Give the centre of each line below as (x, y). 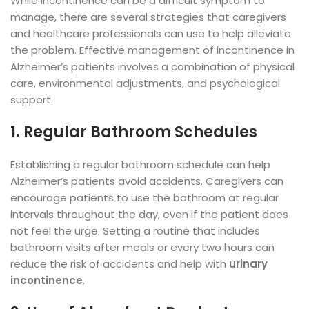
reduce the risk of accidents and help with (120, 264)
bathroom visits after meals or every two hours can (142, 248)
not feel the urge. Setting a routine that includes (135, 231)
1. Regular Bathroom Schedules (134, 132)
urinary (248, 264)
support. (32, 100)
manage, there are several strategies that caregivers (148, 17)
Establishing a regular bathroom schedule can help (140, 165)
